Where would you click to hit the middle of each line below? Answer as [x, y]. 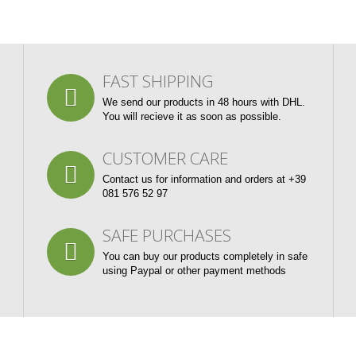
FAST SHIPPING [158, 81]
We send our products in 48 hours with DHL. [203, 102]
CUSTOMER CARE [165, 158]
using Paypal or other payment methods [194, 270]
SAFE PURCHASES [166, 235]
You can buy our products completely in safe [205, 256]
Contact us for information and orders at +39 [204, 179]
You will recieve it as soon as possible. [192, 116]
